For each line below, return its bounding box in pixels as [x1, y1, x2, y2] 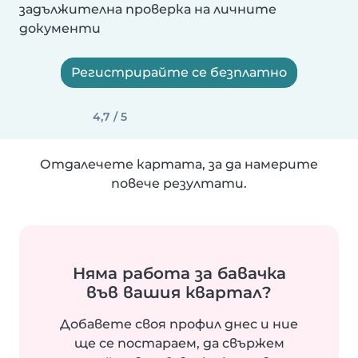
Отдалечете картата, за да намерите [40, 157, 318, 172]
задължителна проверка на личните [19, 2, 276, 17]
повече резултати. [111, 176, 247, 191]
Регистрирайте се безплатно [71, 65, 287, 80]
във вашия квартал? [86, 283, 272, 302]
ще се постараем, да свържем [74, 336, 284, 351]
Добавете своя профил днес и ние [60, 316, 298, 332]
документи [19, 21, 101, 36]
